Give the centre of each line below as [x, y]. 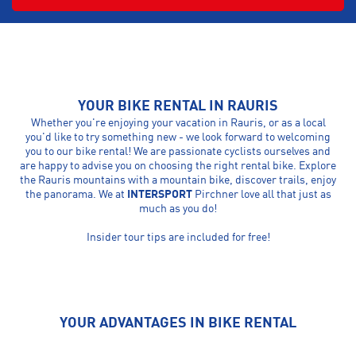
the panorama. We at [76, 195]
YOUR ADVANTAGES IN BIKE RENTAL [178, 323]
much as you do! [178, 209]
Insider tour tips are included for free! [178, 238]
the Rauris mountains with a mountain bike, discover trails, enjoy [178, 180]
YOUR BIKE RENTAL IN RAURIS [178, 106]
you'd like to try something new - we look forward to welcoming [178, 137]
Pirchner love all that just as [263, 195]
